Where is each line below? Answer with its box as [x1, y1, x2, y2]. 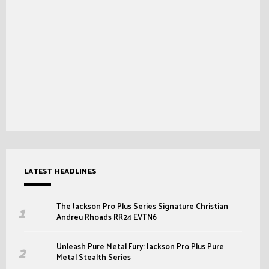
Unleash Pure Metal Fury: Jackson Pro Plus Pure [56, 239, 225, 253]
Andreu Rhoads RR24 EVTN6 [56, 210, 157, 223]
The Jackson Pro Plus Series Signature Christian [56, 199, 229, 213]
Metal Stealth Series [56, 250, 133, 264]
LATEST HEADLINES [24, 164, 97, 177]
